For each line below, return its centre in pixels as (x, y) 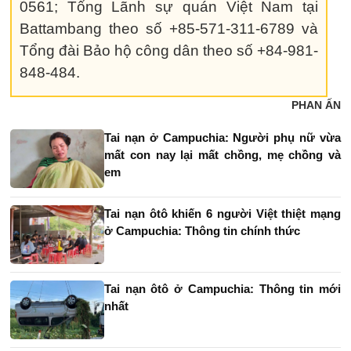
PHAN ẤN (316, 105)
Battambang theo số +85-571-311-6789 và (169, 28)
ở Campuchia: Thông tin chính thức (202, 230)
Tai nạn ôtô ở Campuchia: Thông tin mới (223, 288)
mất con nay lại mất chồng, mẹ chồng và (223, 154)
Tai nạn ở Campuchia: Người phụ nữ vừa (223, 137)
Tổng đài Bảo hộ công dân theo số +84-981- (169, 50)
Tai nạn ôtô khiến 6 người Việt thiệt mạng (223, 213)
